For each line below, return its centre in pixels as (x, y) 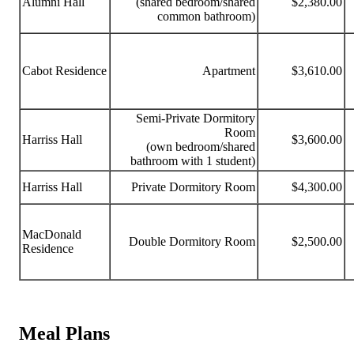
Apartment (229, 71)
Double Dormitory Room (192, 242)
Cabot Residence (64, 71)
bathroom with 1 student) (193, 161)
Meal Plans (64, 334)
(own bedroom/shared (201, 147)
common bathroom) (206, 17)
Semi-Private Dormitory (196, 119)
